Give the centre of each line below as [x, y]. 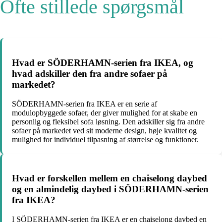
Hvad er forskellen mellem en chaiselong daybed [110, 178]
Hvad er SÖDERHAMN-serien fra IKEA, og [103, 62]
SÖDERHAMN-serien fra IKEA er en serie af [84, 104]
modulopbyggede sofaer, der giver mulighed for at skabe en [105, 112]
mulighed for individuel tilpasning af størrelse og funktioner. [105, 139]
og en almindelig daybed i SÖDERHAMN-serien [110, 189]
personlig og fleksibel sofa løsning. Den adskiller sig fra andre [108, 121]
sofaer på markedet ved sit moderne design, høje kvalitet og [104, 130]
